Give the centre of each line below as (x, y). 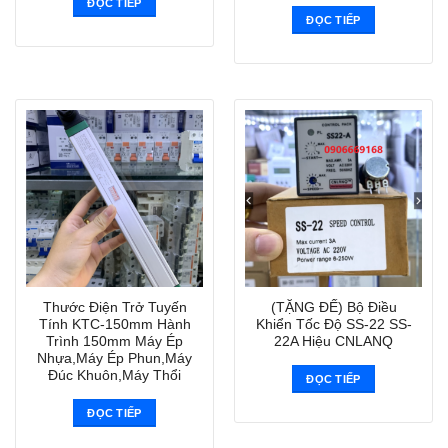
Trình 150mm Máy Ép (114, 342)
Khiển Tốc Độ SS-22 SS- (333, 325)
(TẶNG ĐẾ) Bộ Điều (333, 308)
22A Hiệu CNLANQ (333, 342)
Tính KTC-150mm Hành (114, 325)
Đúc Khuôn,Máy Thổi (114, 376)
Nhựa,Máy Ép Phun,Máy (114, 359)
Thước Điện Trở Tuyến (114, 308)
